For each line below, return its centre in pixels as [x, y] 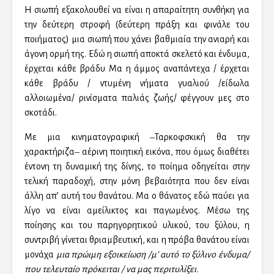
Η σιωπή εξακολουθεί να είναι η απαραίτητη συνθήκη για [137, 10]
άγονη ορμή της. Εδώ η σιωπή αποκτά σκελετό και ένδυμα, [137, 54]
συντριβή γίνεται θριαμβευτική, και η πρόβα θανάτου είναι [137, 240]
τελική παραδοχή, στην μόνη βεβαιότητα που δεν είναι [137, 181]
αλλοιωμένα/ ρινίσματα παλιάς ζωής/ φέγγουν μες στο [137, 98]
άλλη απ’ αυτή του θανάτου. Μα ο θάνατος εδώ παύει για [137, 196]
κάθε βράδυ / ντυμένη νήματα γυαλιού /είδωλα [137, 83]
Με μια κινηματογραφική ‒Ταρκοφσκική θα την [137, 137]
